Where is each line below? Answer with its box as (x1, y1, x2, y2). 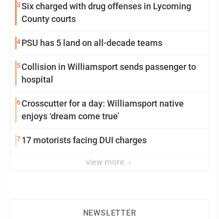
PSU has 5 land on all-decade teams (22, 38, 162, 48)
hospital (22, 74, 53, 85)
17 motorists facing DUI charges (22, 135, 147, 146)
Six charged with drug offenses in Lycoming (22, 1, 191, 12)
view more (86, 157, 126, 167)
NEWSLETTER (83, 208, 136, 218)
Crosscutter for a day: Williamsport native (22, 98, 184, 109)
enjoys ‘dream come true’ (22, 111, 119, 122)
